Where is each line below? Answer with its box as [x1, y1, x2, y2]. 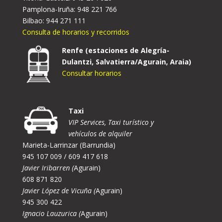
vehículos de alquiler [68, 129, 132, 139]
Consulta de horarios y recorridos [22, 27, 129, 37]
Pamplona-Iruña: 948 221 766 [22, 4, 117, 14]
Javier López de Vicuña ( [22, 186, 96, 196]
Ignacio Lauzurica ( [22, 209, 81, 219]
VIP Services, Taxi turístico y [68, 117, 154, 127]
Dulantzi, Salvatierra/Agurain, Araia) [61, 57, 191, 67]
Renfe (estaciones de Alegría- [61, 46, 169, 55]
